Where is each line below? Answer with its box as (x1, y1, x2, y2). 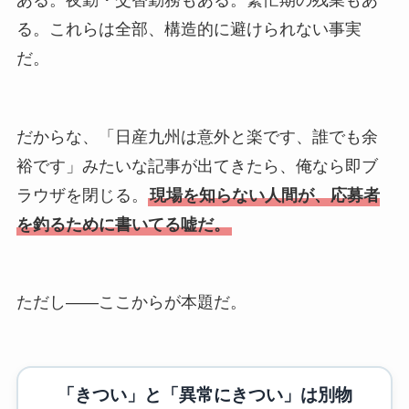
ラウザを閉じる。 (16, 185, 148, 204)
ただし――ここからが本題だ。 (16, 293, 246, 312)
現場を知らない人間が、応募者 (149, 185, 380, 204)
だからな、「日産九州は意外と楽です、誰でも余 (16, 127, 378, 146)
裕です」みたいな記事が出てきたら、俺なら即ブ (16, 156, 378, 175)
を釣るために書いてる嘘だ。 (16, 215, 230, 234)
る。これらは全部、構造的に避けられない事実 (16, 19, 362, 38)
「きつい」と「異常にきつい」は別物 (57, 385, 352, 405)
